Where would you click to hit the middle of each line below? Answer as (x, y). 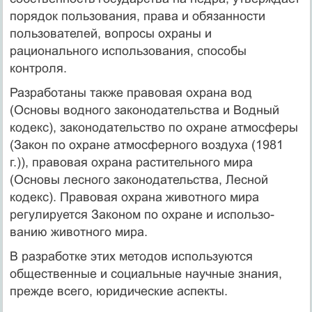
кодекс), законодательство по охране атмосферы (154, 127)
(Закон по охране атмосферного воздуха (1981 (146, 145)
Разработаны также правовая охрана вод (131, 92)
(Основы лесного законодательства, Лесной (139, 179)
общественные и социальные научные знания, (146, 273)
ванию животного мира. (78, 232)
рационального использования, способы (128, 50)
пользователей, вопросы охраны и (110, 33)
